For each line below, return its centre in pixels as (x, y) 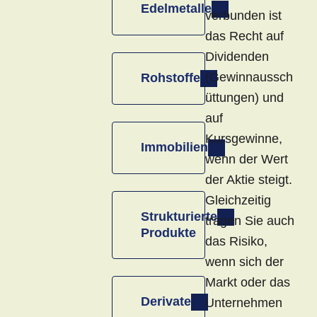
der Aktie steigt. (249, 180)
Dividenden (237, 57)
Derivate (166, 302)
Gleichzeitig (238, 201)
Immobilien (174, 148)
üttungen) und (244, 98)
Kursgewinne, (244, 139)
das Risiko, (236, 242)
